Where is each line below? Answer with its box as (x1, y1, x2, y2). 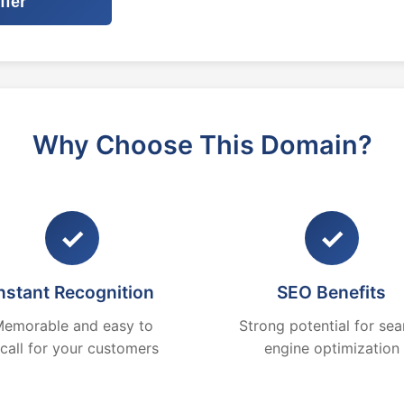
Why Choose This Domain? (32, 129, 372, 161)
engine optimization (263, 339, 399, 357)
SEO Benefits (277, 281, 387, 303)
